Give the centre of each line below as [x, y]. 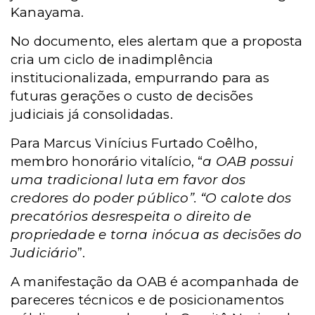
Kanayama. [47, 13]
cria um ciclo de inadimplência [112, 60]
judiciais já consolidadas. [92, 115]
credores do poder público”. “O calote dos [151, 198]
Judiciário [44, 253]
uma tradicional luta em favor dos [128, 180]
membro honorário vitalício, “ [107, 162]
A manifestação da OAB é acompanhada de [155, 282]
